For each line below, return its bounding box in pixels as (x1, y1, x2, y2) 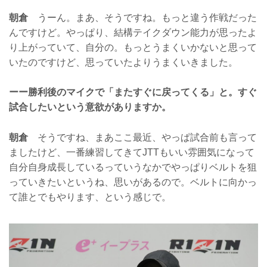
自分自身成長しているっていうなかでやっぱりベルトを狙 (9, 162, 257, 173)
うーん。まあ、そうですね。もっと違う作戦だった (28, 12, 257, 23)
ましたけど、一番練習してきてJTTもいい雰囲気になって (9, 147, 254, 158)
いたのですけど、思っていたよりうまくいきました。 (9, 57, 238, 67)
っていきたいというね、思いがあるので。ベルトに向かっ (9, 177, 257, 188)
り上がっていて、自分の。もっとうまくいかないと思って (9, 42, 257, 52)
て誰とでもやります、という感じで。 (9, 192, 171, 203)
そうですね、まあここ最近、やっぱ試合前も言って (28, 132, 257, 143)
